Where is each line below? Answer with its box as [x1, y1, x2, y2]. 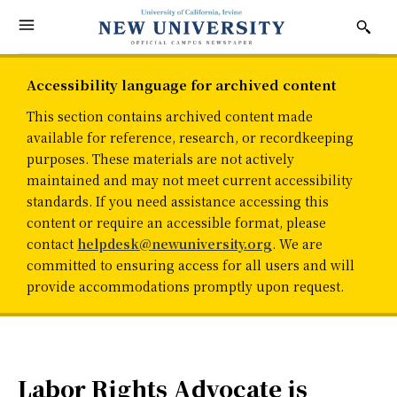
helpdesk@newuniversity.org [77, 235, 272, 253]
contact [27, 235, 77, 253]
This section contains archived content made [27, 107, 313, 126]
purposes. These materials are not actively [27, 150, 294, 168]
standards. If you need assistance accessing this [27, 192, 329, 211]
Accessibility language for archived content [27, 75, 336, 95]
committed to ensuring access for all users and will [27, 256, 354, 275]
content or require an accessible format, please [27, 214, 326, 232]
